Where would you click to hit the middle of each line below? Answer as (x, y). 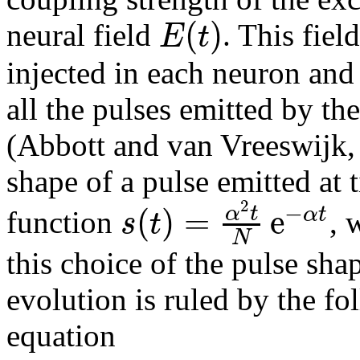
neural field (83, 35)
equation (61, 336)
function (63, 223)
